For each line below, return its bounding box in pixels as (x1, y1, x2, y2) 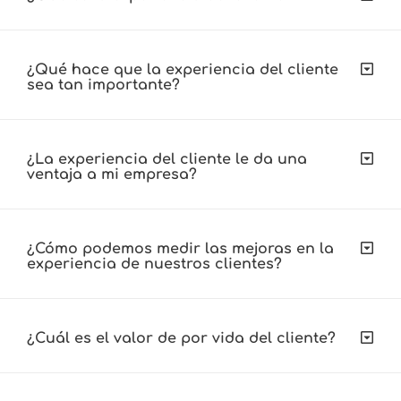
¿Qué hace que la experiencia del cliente (27, 61, 338, 78)
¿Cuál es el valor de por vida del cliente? (27, 329, 336, 346)
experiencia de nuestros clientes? (27, 255, 282, 272)
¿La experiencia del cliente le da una (27, 150, 307, 167)
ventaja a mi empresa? (27, 166, 197, 183)
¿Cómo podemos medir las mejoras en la (27, 240, 334, 257)
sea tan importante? (27, 76, 180, 93)
